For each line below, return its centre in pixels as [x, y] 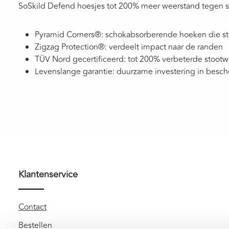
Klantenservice [48, 174]
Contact [32, 207]
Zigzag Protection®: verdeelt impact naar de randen [129, 47]
